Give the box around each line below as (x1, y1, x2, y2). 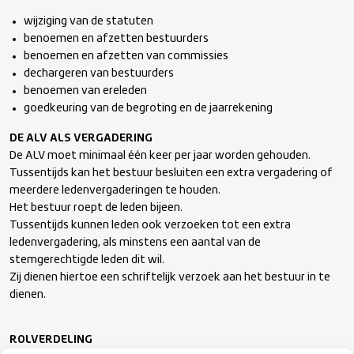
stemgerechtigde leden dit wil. (9, 254, 164, 265)
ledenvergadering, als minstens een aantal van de (9, 237, 261, 248)
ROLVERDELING (9, 334, 92, 345)
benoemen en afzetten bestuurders (24, 33, 209, 44)
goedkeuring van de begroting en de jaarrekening (24, 103, 273, 114)
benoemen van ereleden (24, 85, 148, 96)
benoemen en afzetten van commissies (24, 51, 232, 62)
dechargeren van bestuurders (24, 68, 177, 79)
